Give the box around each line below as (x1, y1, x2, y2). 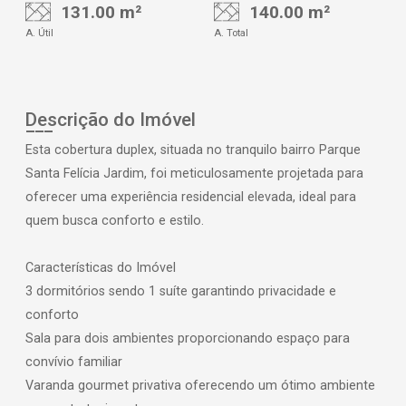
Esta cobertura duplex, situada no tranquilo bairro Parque (25, 142, 361, 159)
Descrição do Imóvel (25, 109, 196, 131)
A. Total (214, 27, 248, 40)
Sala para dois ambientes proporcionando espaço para (25, 331, 350, 347)
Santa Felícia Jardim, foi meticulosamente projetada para (25, 166, 363, 182)
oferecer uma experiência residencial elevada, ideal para (25, 189, 356, 206)
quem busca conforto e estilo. (25, 213, 204, 229)
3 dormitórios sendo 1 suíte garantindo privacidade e (25, 284, 336, 300)
